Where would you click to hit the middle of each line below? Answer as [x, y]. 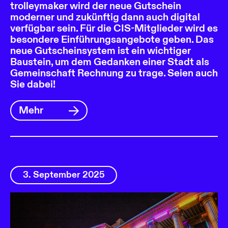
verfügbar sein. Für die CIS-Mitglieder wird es [114, 28]
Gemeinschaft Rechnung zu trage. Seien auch [114, 73]
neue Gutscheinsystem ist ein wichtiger [101, 50]
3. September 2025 [64, 175]
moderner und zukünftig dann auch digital [105, 17]
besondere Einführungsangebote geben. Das [112, 39]
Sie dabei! [33, 84]
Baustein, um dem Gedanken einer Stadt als [110, 62]
